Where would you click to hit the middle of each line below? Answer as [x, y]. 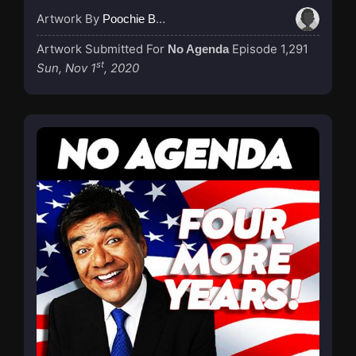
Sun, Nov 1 [66, 68]
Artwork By [70, 18]
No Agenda [198, 48]
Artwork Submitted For [102, 48]
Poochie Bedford [129, 18]
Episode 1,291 [270, 48]
